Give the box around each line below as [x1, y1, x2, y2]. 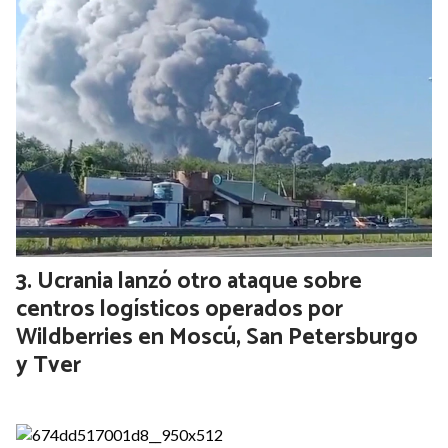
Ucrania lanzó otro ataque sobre [37, 263, 362, 301]
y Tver [16, 347, 81, 385]
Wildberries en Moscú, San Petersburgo [16, 319, 418, 357]
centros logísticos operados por [16, 291, 343, 329]
